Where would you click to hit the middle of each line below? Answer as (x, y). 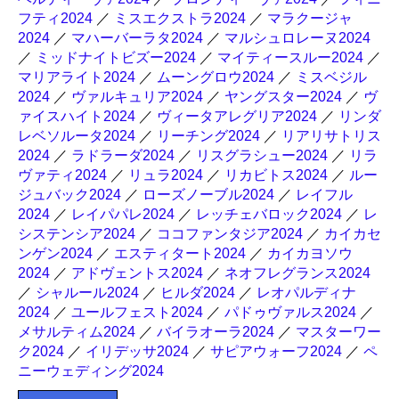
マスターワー (338, 332)
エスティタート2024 (180, 253)
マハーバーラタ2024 (137, 38)
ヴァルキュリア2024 (137, 97)
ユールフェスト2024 (137, 312)
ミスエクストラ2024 (180, 18)
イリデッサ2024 (137, 351)
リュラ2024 (166, 175)
